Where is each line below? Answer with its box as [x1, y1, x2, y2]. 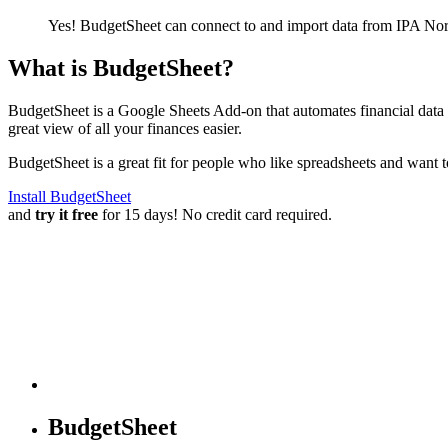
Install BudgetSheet [8, 187, 131, 205]
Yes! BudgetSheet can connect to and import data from [48, 16, 396, 34]
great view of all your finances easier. [8, 119, 242, 137]
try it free [35, 205, 98, 223]
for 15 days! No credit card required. [98, 205, 332, 223]
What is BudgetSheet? [8, 54, 234, 81]
